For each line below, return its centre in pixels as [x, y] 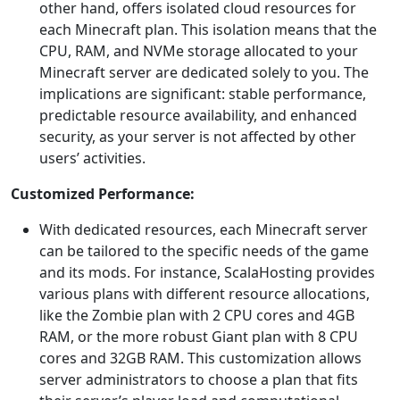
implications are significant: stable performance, [203, 94]
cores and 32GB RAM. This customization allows [200, 358]
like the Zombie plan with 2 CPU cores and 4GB [197, 315]
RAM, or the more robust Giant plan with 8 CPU [199, 337]
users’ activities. [92, 158]
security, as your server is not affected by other [198, 137]
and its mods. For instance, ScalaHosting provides [207, 272]
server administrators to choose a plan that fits [199, 379]
